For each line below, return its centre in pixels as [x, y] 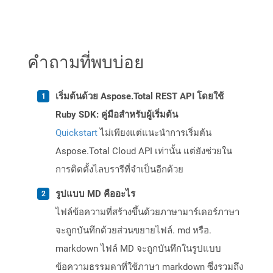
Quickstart [76, 133]
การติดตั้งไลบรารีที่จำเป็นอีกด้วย [119, 170]
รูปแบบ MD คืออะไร [95, 194]
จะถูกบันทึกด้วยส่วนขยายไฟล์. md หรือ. [133, 231]
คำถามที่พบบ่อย [86, 62]
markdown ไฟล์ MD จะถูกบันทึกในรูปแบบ [138, 249]
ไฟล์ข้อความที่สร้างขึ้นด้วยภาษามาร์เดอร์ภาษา [147, 212]
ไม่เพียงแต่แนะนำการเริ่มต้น [154, 133]
